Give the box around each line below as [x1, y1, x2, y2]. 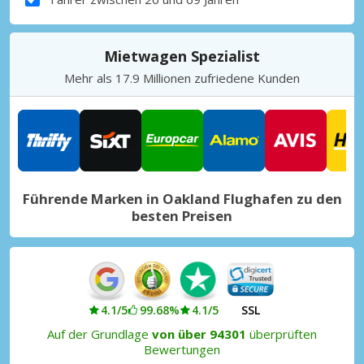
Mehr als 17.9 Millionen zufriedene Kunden [64, 69, 300, 86]
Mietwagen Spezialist [104, 45, 260, 66]
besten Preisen [132, 206, 232, 225]
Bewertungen [144, 340, 220, 357]
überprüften [246, 325, 317, 342]
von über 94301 [152, 325, 246, 342]
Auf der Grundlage [47, 325, 152, 342]
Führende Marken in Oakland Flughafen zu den [22, 188, 342, 208]
